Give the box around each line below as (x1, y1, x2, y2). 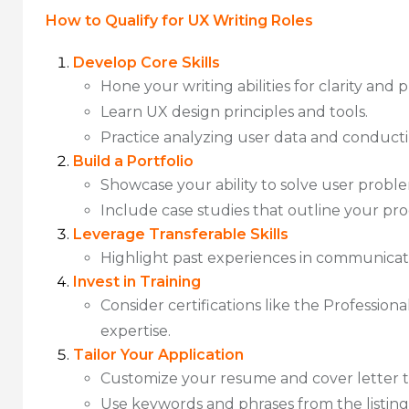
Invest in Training (73, 272, 201, 290)
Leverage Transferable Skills (73, 225, 288, 243)
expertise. (100, 321, 171, 340)
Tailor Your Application (73, 345, 244, 363)
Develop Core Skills (73, 53, 220, 71)
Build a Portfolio (73, 152, 194, 170)
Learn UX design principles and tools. (100, 102, 368, 121)
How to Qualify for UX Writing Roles (46, 11, 313, 29)
